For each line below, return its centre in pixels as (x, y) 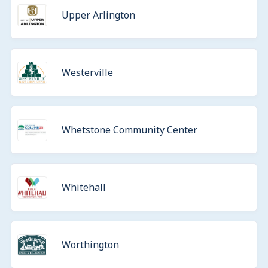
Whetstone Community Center (130, 130)
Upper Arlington (98, 15)
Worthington (90, 245)
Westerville (87, 72)
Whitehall (84, 187)
